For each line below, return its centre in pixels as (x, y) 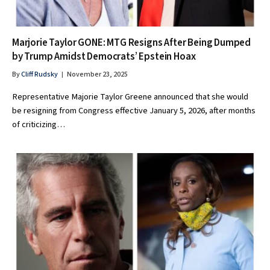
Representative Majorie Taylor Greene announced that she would (130, 97)
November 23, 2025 (97, 75)
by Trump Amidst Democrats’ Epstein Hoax (104, 57)
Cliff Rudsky (39, 75)
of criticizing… (39, 125)
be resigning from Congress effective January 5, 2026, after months (134, 111)
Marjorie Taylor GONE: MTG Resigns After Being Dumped (132, 43)
